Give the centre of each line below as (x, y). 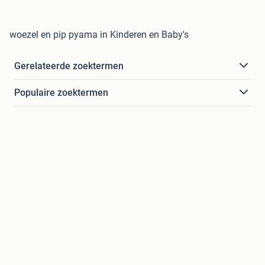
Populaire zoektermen (61, 92)
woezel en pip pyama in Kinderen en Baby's (99, 34)
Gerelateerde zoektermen (69, 66)
